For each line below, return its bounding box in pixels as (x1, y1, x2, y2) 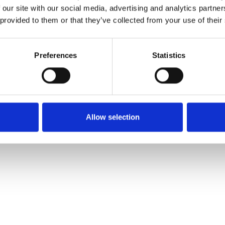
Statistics (152, 51, 185, 60)
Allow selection (85, 113, 140, 122)
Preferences (34, 51, 77, 60)
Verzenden (10, 5, 55, 14)
